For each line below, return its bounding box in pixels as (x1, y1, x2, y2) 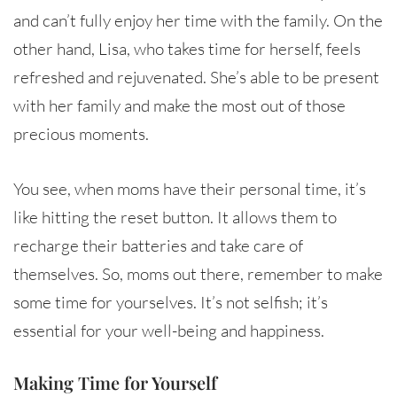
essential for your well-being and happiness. (13, 319, 324, 341)
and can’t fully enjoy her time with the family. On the (13, 9, 383, 31)
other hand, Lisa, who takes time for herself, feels (13, 37, 361, 59)
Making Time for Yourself (13, 370, 217, 394)
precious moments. (13, 122, 149, 144)
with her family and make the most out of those (13, 94, 346, 116)
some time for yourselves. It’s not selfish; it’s (13, 291, 328, 313)
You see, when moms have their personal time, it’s (13, 177, 366, 199)
